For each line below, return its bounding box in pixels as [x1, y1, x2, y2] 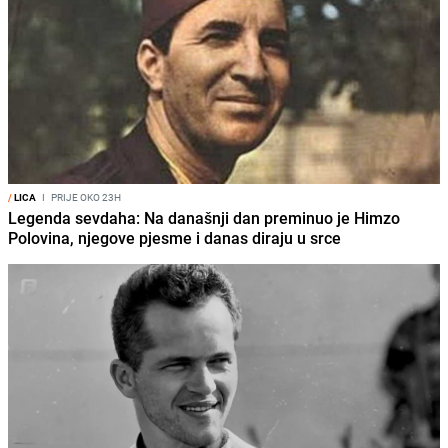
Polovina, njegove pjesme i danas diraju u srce [8, 227, 341, 250]
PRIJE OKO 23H [49, 190, 121, 205]
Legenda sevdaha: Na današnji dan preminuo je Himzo [8, 207, 400, 230]
